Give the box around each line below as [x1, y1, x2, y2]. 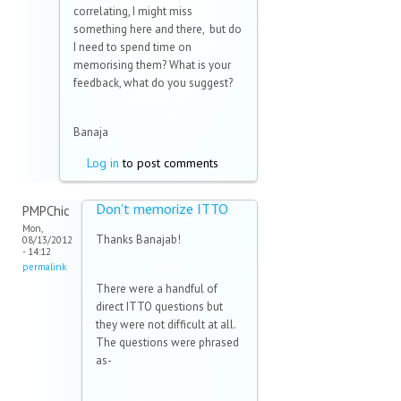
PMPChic [22, 202, 70, 220]
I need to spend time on [73, 39, 192, 55]
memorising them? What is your [73, 57, 231, 73]
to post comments [119, 155, 218, 172]
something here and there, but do [73, 21, 242, 38]
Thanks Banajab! [96, 232, 181, 248]
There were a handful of [96, 281, 218, 297]
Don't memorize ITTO [96, 200, 228, 218]
